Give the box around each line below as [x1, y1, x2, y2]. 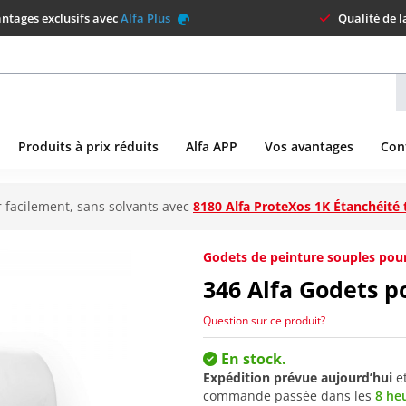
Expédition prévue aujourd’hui [203, 368, 392, 386]
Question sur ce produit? [203, 312, 325, 328]
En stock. [217, 348, 286, 369]
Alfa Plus [121, 10, 173, 26]
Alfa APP [186, 138, 237, 155]
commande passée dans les [203, 386, 375, 404]
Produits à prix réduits [18, 138, 159, 155]
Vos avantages [265, 138, 353, 155]
